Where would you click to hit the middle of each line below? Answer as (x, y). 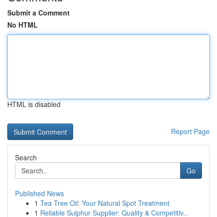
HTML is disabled (34, 104)
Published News (39, 193)
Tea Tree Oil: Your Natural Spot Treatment (105, 203)
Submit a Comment (39, 13)
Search (26, 157)
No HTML (23, 25)
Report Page (190, 131)
